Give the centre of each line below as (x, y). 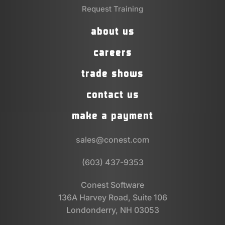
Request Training (113, 9)
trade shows (113, 73)
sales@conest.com (113, 139)
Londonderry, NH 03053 (113, 210)
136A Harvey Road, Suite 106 (113, 197)
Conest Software (113, 185)
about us (113, 31)
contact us (113, 94)
